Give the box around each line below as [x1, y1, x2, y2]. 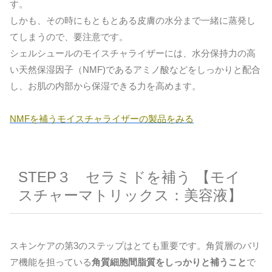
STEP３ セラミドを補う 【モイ [18, 168, 241, 185]
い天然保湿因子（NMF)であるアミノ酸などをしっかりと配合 [10, 64, 260, 75]
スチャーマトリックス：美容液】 [18, 186, 243, 203]
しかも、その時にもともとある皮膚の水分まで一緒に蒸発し [10, 15, 256, 25]
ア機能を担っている [10, 257, 92, 268]
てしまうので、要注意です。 [10, 31, 128, 42]
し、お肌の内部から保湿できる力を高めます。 [10, 80, 201, 91]
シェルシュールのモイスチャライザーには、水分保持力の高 [10, 47, 256, 58]
